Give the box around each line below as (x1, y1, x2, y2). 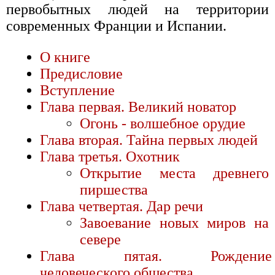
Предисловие (40, 65, 123, 82)
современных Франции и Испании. (6, 17, 227, 34)
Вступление (40, 82, 115, 98)
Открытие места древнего (80, 165, 269, 181)
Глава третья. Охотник (40, 148, 180, 165)
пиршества (80, 181, 148, 198)
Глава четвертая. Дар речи (40, 198, 203, 214)
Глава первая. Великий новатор (40, 98, 236, 115)
